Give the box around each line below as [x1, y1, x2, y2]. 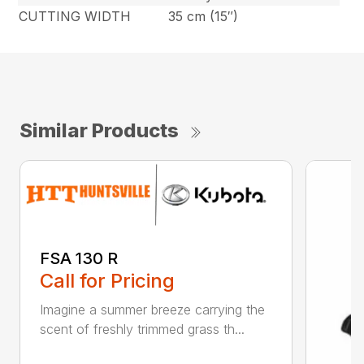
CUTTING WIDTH [19, 8, 132, 25]
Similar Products [19, 119, 179, 143]
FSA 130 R [40, 248, 118, 268]
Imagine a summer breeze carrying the [40, 301, 265, 318]
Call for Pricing [40, 268, 175, 292]
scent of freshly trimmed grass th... [40, 320, 245, 337]
